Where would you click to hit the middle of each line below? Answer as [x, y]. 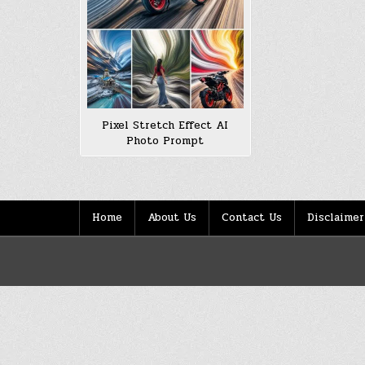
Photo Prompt [165, 141]
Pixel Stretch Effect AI [165, 125]
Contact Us [252, 217]
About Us [172, 217]
